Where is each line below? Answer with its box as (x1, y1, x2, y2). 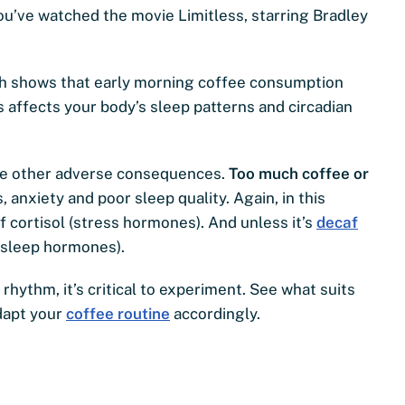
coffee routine (66, 304, 170, 323)
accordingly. (170, 304, 260, 323)
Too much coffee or (229, 164, 369, 183)
